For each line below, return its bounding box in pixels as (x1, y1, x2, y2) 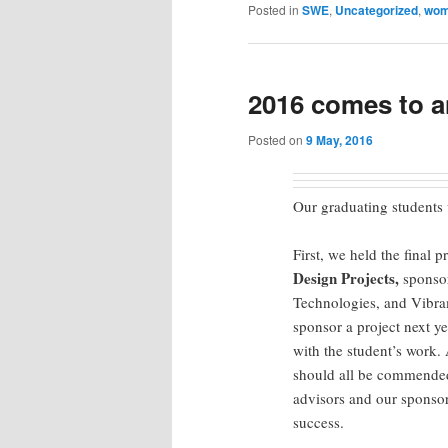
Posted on (248, 130, 306, 148)
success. (293, 412, 344, 433)
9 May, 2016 (306, 130, 373, 149)
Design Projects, (293, 267, 399, 290)
